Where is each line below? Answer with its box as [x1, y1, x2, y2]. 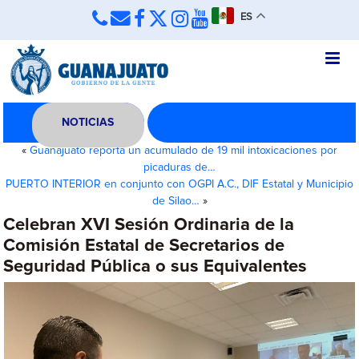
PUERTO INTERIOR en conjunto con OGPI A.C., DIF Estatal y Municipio [6, 179, 353, 190]
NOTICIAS [62, 117, 115, 128]
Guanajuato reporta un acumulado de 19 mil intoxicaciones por [30, 145, 337, 156]
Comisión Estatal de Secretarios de [3, 237, 285, 255]
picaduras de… [143, 162, 216, 173]
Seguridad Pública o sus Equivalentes [3, 258, 308, 276]
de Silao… [151, 196, 200, 207]
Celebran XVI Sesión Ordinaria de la [3, 216, 295, 234]
